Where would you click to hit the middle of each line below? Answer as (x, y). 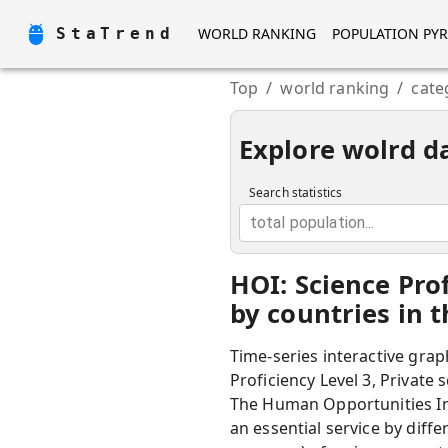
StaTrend (115, 33)
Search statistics (295, 192)
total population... (312, 222)
